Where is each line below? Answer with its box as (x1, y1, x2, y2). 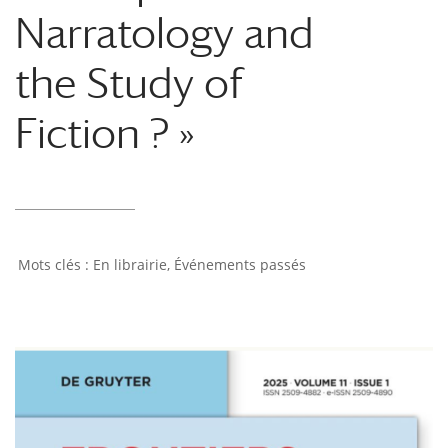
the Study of (15, 58, 243, 107)
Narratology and (15, 8, 314, 57)
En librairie (93, 255, 167, 274)
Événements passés (174, 255, 306, 274)
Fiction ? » (15, 108, 195, 157)
